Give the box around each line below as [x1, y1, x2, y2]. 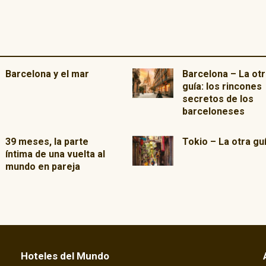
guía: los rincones [182, 81, 262, 92]
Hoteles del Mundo [21, 250, 110, 262]
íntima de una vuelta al [5, 148, 106, 160]
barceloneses [182, 106, 245, 117]
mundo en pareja [5, 161, 81, 172]
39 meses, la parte [5, 136, 89, 147]
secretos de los [182, 93, 254, 104]
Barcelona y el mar [5, 68, 90, 80]
